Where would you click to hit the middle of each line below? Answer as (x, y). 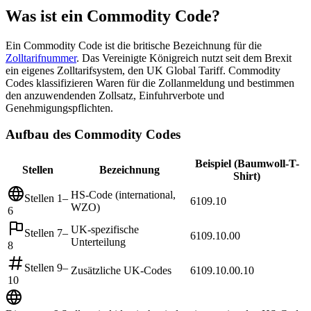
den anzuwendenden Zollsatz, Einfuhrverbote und (115, 95)
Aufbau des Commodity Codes (93, 135)
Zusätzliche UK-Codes (121, 271)
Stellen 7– (46, 233)
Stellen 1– (46, 199)
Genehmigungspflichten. (59, 108)
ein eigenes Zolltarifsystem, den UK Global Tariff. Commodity (143, 70)
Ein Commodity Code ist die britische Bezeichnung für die (134, 45)
